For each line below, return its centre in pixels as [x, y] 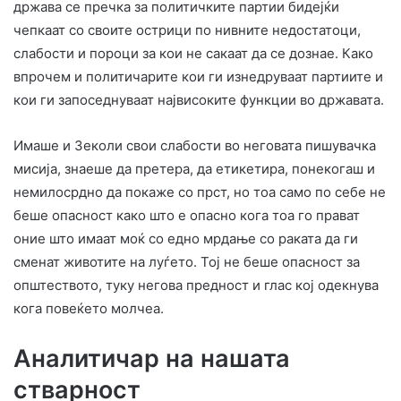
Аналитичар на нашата [152, 359]
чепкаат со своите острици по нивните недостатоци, [187, 30]
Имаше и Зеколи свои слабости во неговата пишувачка [195, 146]
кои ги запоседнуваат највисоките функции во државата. [199, 100]
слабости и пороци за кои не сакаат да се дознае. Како [193, 54]
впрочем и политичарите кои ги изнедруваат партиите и [198, 77]
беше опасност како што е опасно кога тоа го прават [187, 216]
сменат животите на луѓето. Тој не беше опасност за [187, 262]
